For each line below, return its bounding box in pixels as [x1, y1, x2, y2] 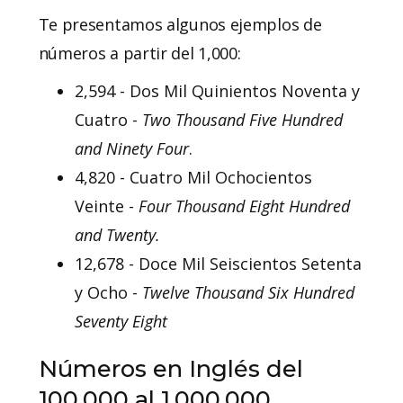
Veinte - [74, 194, 139, 217]
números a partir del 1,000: [38, 41, 241, 64]
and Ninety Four [74, 137, 189, 159]
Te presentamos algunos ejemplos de [38, 13, 322, 35]
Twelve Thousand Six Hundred [141, 281, 354, 303]
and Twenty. [74, 223, 165, 246]
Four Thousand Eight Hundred [138, 194, 350, 217]
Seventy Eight [74, 309, 167, 332]
